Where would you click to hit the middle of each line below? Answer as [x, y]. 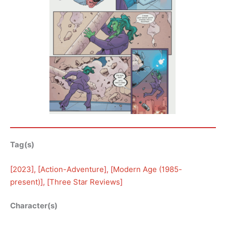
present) [25, 182]
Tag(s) [22, 144]
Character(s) [34, 206]
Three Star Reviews [85, 182]
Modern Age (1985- [148, 169]
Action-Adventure [72, 169]
